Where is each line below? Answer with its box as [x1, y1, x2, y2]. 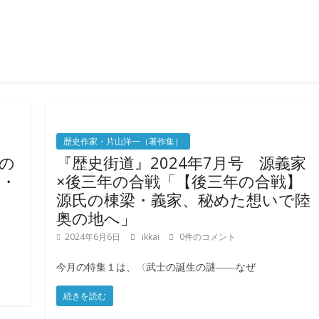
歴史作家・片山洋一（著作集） [63, 135, 184, 148]
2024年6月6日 [65, 231, 121, 244]
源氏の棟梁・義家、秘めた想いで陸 [56, 189, 311, 211]
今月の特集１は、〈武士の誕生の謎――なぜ [56, 260, 256, 274]
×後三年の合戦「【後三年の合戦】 [56, 170, 303, 192]
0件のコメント [177, 231, 236, 244]
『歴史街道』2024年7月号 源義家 [56, 152, 307, 174]
